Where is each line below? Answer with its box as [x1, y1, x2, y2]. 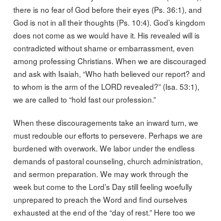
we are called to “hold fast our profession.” [13, 94, 156, 105]
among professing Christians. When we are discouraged [13, 55, 206, 67]
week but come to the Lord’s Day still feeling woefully [13, 181, 192, 192]
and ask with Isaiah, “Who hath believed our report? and [13, 68, 205, 79]
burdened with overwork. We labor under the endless [13, 142, 195, 153]
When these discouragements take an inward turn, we [13, 116, 198, 128]
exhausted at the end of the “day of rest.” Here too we [13, 206, 195, 218]
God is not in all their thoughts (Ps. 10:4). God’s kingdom [13, 17, 205, 28]
